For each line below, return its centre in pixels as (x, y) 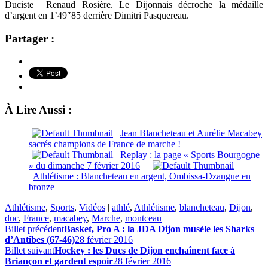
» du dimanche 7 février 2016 (84, 165)
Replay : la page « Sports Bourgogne (190, 154)
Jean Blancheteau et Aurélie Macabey (191, 133)
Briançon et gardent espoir (59, 261)
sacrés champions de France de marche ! (105, 144)
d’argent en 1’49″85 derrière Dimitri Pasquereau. (97, 15)
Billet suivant (30, 250)
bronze (42, 187)
